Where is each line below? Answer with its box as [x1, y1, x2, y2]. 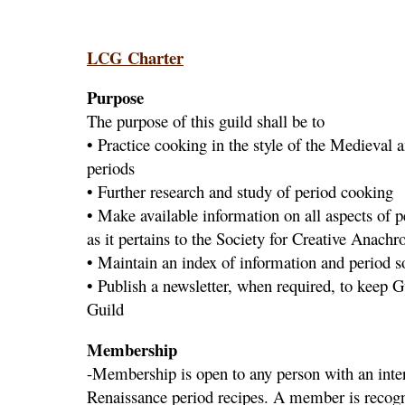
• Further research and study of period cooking [87, 180, 393, 203]
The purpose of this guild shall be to [87, 109, 325, 133]
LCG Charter [87, 44, 184, 70]
